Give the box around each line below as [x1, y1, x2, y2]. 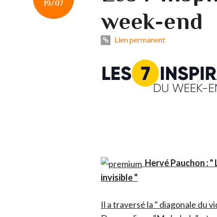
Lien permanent [113, 35, 165, 45]
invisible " [101, 172, 138, 183]
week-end [101, 8, 202, 34]
